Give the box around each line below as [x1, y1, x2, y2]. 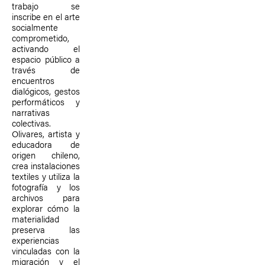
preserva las [12, 223, 80, 235]
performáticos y [12, 95, 80, 108]
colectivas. [12, 117, 51, 129]
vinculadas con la [12, 244, 80, 257]
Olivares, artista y [12, 127, 80, 140]
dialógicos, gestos [12, 85, 80, 97]
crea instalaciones [12, 159, 80, 172]
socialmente [12, 21, 58, 33]
